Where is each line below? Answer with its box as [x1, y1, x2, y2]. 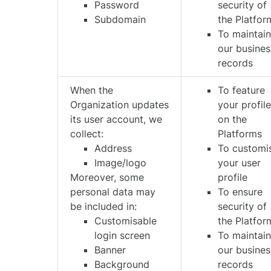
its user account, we [70, 113, 163, 125]
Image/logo [94, 157, 147, 169]
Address [94, 142, 132, 154]
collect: [70, 128, 104, 140]
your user [218, 157, 261, 169]
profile [218, 171, 248, 183]
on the [218, 113, 247, 125]
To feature [218, 84, 266, 96]
